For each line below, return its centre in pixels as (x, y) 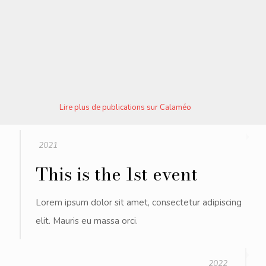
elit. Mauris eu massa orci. (87, 221)
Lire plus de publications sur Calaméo (125, 108)
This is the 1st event (117, 174)
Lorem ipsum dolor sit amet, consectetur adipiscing (139, 203)
